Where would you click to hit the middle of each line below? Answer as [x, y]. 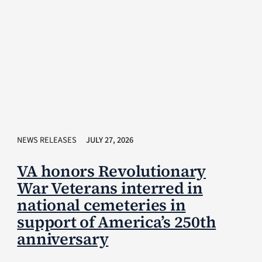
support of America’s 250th [117, 222]
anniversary [63, 239]
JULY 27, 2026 [110, 140]
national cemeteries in [101, 205]
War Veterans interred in [110, 188]
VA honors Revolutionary [112, 171]
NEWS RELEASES [47, 140]
